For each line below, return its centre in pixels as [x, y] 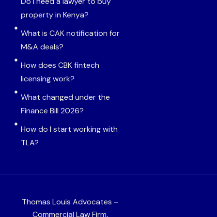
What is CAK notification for [70, 33]
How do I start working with [69, 129]
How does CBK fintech [60, 65]
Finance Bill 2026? [52, 110]
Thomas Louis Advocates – [70, 201]
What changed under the [65, 97]
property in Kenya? [54, 15]
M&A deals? [42, 46]
